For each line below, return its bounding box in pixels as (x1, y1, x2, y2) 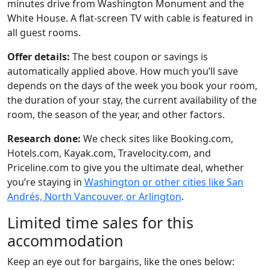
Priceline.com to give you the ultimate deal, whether (7, 161, 244, 174)
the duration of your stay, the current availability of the (7, 93, 257, 107)
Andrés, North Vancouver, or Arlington (7, 190, 181, 203)
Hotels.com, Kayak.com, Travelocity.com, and (7, 146, 211, 160)
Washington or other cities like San (84, 175, 243, 189)
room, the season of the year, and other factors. (7, 108, 225, 121)
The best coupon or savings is (70, 50, 208, 63)
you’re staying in (7, 175, 84, 189)
